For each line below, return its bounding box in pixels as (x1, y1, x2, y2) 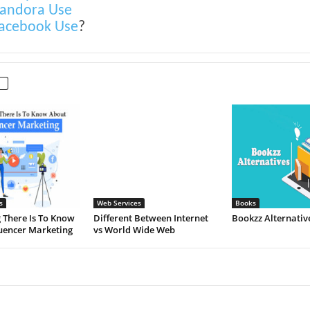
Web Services (96, 198, 141, 208)
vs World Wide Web (93, 224, 177, 236)
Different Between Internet (93, 212, 208, 224)
